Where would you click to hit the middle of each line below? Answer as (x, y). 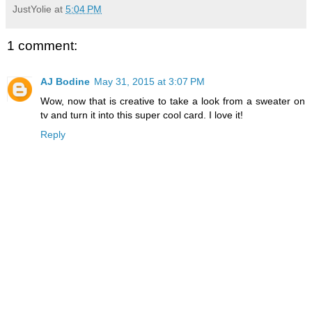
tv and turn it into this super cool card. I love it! (142, 115)
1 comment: (42, 45)
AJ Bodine (65, 82)
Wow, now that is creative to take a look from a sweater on (173, 101)
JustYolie (32, 9)
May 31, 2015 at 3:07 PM (149, 82)
